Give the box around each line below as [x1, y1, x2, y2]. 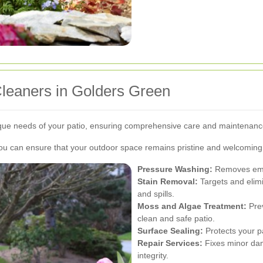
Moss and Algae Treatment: [137, 201, 247, 211]
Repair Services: [137, 238, 203, 248]
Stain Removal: [137, 177, 198, 187]
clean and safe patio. [137, 214, 215, 224]
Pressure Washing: [137, 164, 213, 174]
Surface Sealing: [137, 226, 203, 236]
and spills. [137, 189, 174, 199]
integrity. [137, 251, 168, 261]
